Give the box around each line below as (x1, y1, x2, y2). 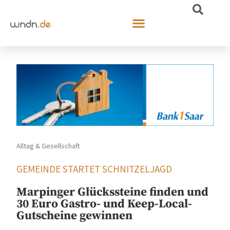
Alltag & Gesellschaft (16, 141, 81, 150)
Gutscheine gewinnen (16, 208, 133, 223)
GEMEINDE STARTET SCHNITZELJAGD (16, 162, 172, 175)
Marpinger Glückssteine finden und (16, 184, 209, 200)
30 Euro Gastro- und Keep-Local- (16, 196, 193, 212)
